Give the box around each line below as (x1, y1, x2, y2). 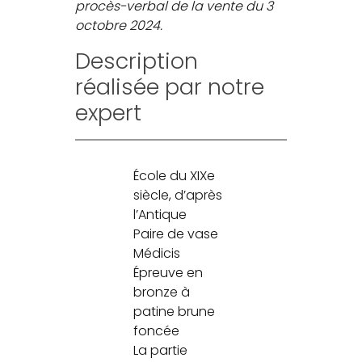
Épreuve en (133, 263, 203, 282)
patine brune (133, 301, 215, 321)
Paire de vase (133, 224, 218, 243)
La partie (133, 340, 187, 360)
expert (75, 97, 142, 128)
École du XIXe (133, 166, 215, 185)
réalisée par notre (75, 71, 265, 102)
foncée (133, 321, 179, 340)
